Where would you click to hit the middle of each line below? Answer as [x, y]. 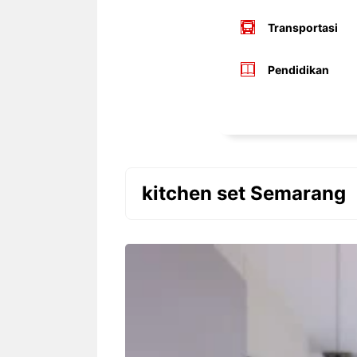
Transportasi [302, 27]
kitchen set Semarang [244, 193]
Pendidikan [298, 69]
